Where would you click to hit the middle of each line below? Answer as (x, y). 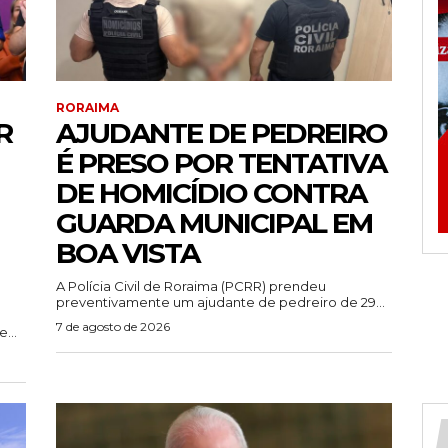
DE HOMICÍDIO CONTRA (211, 193)
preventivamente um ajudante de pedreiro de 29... (220, 302)
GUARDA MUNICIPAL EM (214, 223)
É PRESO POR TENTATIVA (221, 163)
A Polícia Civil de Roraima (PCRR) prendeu (191, 286)
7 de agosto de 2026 (113, 327)
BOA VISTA (127, 253)
